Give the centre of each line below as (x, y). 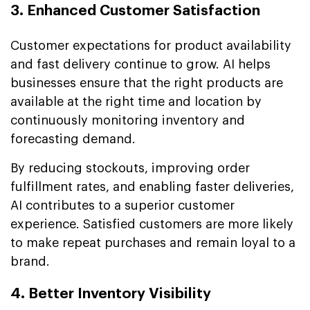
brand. (30, 261)
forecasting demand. (73, 139)
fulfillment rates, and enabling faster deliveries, (152, 186)
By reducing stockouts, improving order (130, 168)
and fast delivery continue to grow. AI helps (140, 64)
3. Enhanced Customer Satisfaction (135, 10)
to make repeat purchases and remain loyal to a (153, 243)
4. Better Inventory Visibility (111, 293)
